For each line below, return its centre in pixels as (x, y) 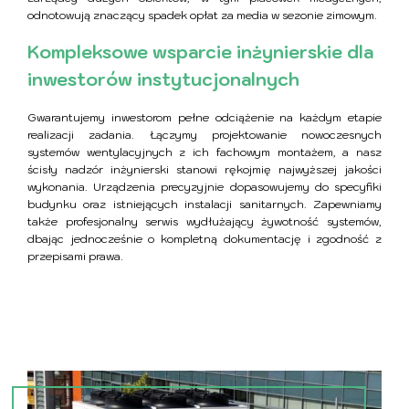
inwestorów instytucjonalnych (163, 80)
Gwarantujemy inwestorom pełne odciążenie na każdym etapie (204, 118)
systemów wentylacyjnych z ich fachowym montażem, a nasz (204, 152)
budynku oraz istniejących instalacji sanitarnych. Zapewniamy (204, 204)
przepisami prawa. (75, 257)
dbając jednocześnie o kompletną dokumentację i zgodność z (204, 239)
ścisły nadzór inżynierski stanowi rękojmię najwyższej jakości (204, 170)
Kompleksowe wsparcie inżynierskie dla (200, 52)
